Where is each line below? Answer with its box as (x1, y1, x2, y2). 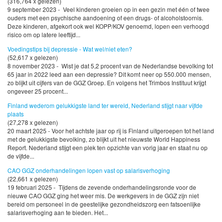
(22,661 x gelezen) (7, 174, 58, 183)
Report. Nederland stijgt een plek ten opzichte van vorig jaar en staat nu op (7, 143, 208, 152)
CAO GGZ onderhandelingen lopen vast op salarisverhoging (7, 166, 170, 174)
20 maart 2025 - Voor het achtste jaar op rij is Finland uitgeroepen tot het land (7, 126, 214, 135)
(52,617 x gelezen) (7, 53, 58, 61)
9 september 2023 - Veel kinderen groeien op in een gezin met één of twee (7, 5, 210, 14)
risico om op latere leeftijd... (7, 30, 80, 39)
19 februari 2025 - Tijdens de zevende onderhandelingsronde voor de (7, 182, 196, 191)
